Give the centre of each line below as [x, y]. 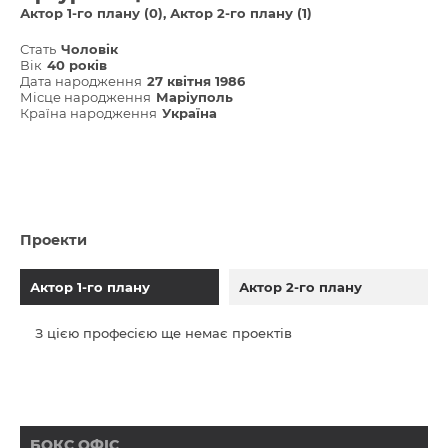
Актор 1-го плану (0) [91, 13]
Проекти [53, 240]
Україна [189, 113]
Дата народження [81, 81]
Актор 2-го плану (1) [241, 13]
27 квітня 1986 [196, 81]
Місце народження [85, 97]
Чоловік [89, 49]
